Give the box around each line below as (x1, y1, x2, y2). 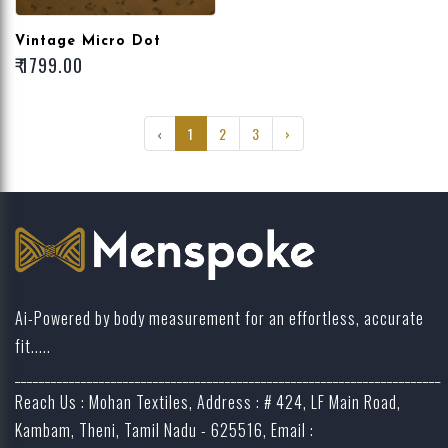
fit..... (15, 334, 51, 359)
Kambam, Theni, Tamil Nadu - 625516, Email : (15, 418, 314, 443)
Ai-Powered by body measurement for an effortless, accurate (15, 306, 424, 331)
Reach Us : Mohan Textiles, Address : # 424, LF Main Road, (15, 390, 401, 415)
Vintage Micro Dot (15, 34, 161, 49)
